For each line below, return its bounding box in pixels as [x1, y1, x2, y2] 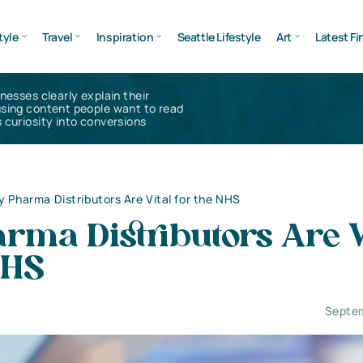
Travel [41, 28, 73, 45]
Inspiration [96, 28, 154, 45]
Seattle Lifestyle [177, 28, 261, 45]
